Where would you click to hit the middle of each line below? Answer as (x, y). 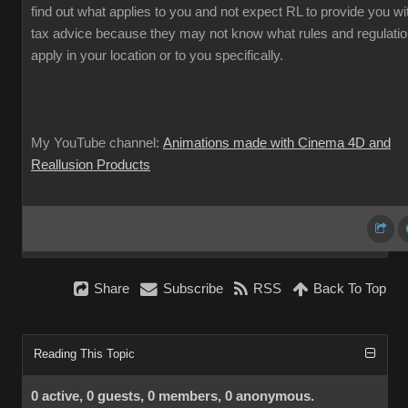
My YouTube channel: (97, 143)
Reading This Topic (84, 354)
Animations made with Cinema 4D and (277, 143)
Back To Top (350, 289)
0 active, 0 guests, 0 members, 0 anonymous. (173, 396)
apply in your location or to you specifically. (157, 56)
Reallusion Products (91, 165)
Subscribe (193, 289)
